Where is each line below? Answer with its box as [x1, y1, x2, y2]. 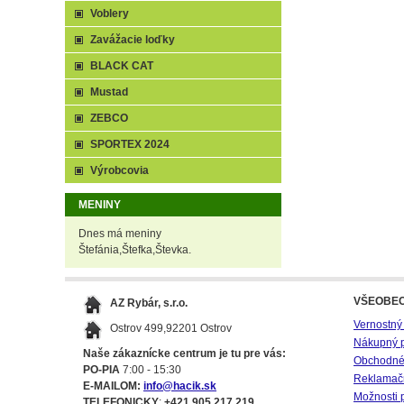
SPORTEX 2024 [90, 138, 170, 151]
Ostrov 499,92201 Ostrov [110, 322, 232, 335]
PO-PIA [83, 363, 120, 376]
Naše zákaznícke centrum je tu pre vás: [83, 347, 286, 360]
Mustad [90, 86, 128, 98]
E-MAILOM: [83, 380, 141, 392]
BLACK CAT [90, 60, 153, 72]
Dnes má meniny [78, 227, 161, 240]
